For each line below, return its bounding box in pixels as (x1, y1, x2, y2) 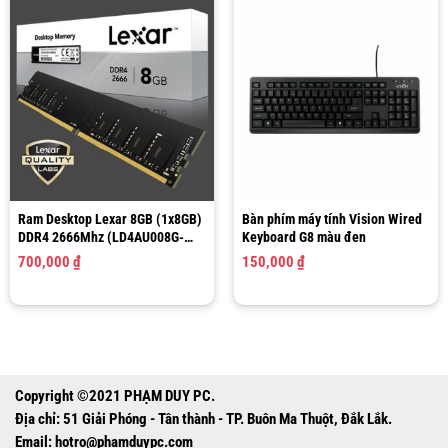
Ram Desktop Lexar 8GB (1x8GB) (17, 211, 202, 228)
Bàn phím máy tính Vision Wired (241, 211, 422, 228)
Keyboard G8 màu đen (241, 229, 366, 246)
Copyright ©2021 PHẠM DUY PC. (15, 387, 215, 405)
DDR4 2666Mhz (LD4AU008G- (17, 229, 184, 246)
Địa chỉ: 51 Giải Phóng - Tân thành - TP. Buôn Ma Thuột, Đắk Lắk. (15, 410, 392, 428)
